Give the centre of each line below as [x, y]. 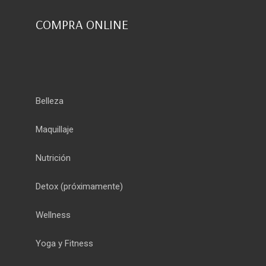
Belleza [50, 101]
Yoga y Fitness [64, 243]
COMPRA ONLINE [82, 24]
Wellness [53, 215]
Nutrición [53, 158]
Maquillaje [55, 129]
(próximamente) [91, 186]
